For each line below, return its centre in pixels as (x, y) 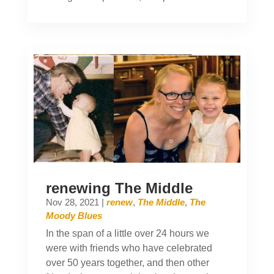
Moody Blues (74, 216)
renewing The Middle (119, 188)
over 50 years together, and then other (127, 263)
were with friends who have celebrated (129, 248)
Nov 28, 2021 (72, 202)
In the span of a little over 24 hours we (127, 234)
